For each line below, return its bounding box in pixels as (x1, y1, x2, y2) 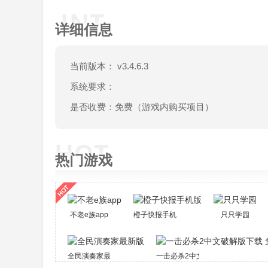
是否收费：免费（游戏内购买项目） (70, 102, 214, 112)
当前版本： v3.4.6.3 (70, 61, 148, 71)
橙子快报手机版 (133, 211, 184, 219)
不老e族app (70, 211, 108, 219)
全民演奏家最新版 (68, 252, 125, 260)
